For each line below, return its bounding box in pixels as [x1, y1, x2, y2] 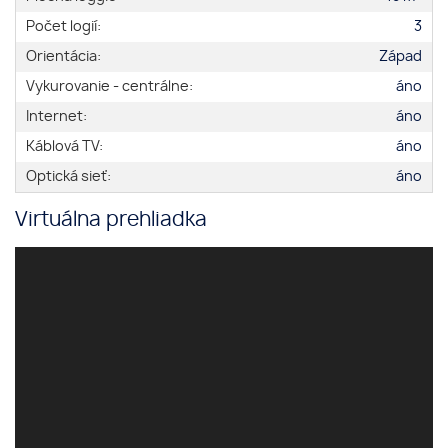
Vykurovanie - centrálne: [26, 79, 193, 95]
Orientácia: [26, 49, 101, 65]
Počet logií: [26, 19, 101, 35]
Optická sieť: [26, 169, 111, 185]
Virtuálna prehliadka [15, 210, 207, 231]
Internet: [26, 109, 87, 125]
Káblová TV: [26, 139, 103, 155]
